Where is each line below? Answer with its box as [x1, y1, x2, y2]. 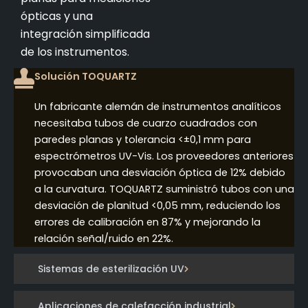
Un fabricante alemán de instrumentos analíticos [34, 99, 281, 113]
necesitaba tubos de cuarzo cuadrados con [34, 115, 257, 130]
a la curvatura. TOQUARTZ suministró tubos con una [34, 181, 294, 196]
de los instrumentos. [21, 43, 129, 60]
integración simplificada [21, 25, 150, 42]
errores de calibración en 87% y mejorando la [34, 214, 261, 229]
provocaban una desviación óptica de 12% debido [34, 165, 285, 179]
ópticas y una [21, 8, 93, 24]
